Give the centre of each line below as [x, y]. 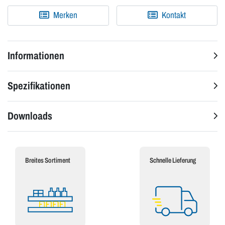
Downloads [30, 116]
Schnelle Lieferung [173, 161]
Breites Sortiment [48, 161]
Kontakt [173, 16]
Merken [65, 16]
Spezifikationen [39, 86]
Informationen [36, 56]
